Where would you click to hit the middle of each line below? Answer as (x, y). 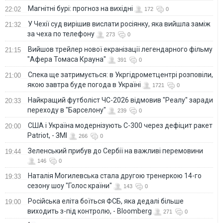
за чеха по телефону (61, 34)
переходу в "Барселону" (67, 110)
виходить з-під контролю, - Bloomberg (90, 211)
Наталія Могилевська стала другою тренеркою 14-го (115, 176)
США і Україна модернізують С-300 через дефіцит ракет (120, 126)
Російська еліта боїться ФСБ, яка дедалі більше (106, 201)
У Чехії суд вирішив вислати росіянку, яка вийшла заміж (119, 24)
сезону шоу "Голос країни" (70, 186)
